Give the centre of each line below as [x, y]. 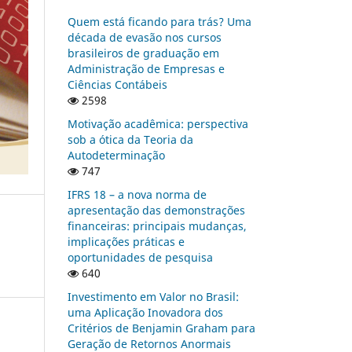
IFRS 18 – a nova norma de [137, 194]
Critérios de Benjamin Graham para [161, 328]
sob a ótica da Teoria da [130, 139]
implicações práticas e [126, 241]
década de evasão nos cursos [145, 37]
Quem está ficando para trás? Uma [159, 21]
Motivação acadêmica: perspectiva [158, 123]
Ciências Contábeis [117, 84]
